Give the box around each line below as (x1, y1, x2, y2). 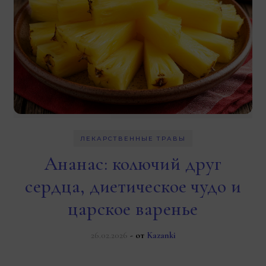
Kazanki (146, 230, 176, 240)
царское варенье (68, 197, 198, 220)
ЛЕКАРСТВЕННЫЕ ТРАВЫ (80, 135, 186, 142)
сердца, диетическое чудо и (25, 175, 241, 198)
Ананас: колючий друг (44, 152, 222, 175)
